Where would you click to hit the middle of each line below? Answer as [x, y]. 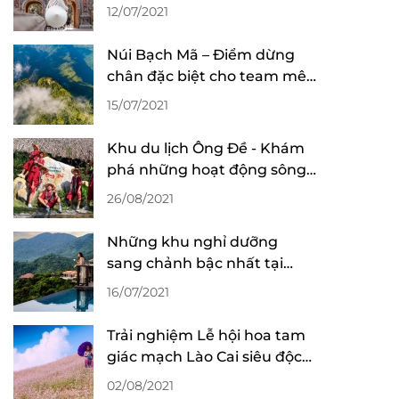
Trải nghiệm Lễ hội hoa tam [206, 335]
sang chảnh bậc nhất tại [195, 263]
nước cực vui [152, 191]
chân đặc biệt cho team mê [207, 76]
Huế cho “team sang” [184, 285]
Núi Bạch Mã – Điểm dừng [201, 55]
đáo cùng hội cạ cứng [185, 378]
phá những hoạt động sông [207, 170]
